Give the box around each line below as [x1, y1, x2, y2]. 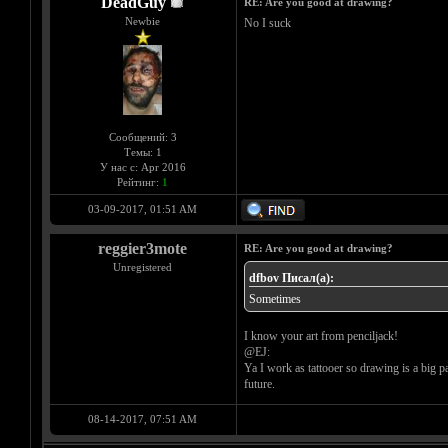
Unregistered [113, 261, 172, 274]
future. [243, 377, 275, 392]
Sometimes [248, 292, 301, 307]
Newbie [125, 15, 160, 28]
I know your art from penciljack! [243, 329, 398, 344]
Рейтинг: [117, 176, 162, 189]
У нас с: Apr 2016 [99, 161, 186, 174]
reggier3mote [98, 240, 187, 258]
